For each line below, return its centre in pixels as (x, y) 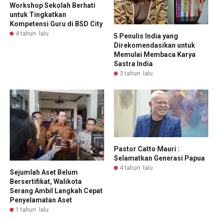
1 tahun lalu (32, 209)
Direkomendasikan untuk (154, 45)
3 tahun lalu (136, 74)
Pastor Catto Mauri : (147, 149)
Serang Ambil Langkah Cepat (56, 191)
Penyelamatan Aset (41, 200)
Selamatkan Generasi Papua (159, 158)
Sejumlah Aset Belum (44, 172)
